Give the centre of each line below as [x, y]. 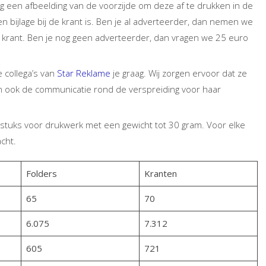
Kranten [160, 173]
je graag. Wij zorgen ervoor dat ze [179, 73]
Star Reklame [84, 73]
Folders [41, 173]
